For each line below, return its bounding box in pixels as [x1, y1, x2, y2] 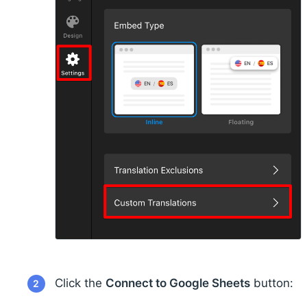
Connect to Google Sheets [105, 275, 250, 290]
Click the [54, 275, 106, 290]
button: [249, 275, 293, 290]
